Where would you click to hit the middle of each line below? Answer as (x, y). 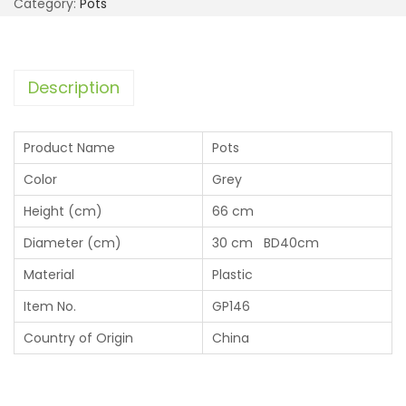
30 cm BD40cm (266, 242)
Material (49, 274)
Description (74, 87)
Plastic (232, 274)
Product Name (69, 147)
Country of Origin (78, 338)
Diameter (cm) (72, 242)
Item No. (50, 306)
